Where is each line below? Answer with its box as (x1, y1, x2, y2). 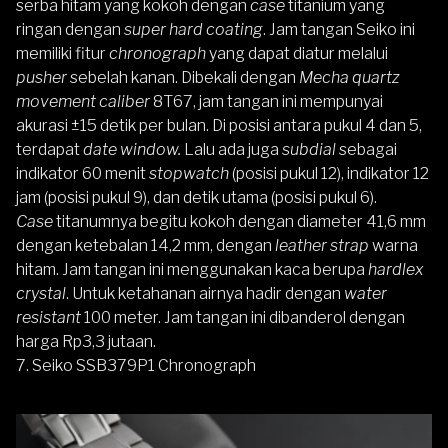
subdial (282, 139, 336, 159)
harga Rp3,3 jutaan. (16, 331, 156, 351)
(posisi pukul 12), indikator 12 (232, 163, 429, 183)
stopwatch (146, 163, 232, 183)
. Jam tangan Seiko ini (263, 19, 415, 39)
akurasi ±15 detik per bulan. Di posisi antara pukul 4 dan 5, (16, 115, 422, 135)
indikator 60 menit (16, 163, 146, 183)
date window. (83, 139, 184, 159)
